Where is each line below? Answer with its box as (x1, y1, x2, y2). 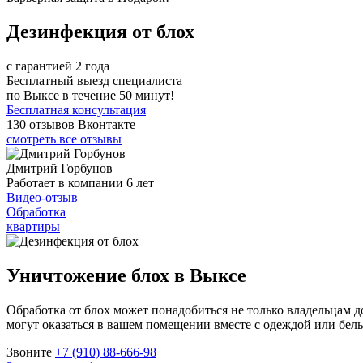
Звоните (6, 344, 55, 359)
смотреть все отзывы (6, 131, 122, 146)
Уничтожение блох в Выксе (6, 264, 246, 286)
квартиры (6, 219, 60, 233)
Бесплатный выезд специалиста (6, 73, 182, 88)
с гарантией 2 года (6, 58, 109, 73)
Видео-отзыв (6, 190, 78, 204)
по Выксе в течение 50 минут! (6, 88, 174, 102)
